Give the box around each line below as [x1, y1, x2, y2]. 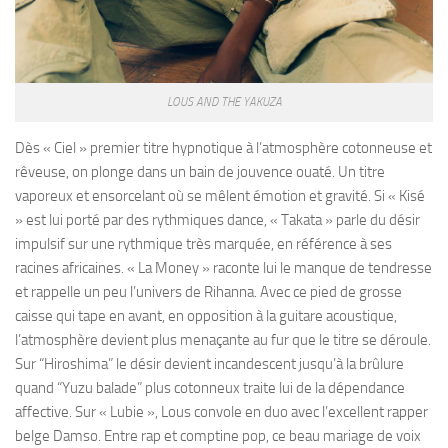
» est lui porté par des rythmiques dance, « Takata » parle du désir [15, 211, 420, 230]
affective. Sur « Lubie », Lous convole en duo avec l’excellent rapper [15, 403, 428, 422]
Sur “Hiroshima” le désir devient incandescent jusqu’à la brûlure [15, 355, 404, 374]
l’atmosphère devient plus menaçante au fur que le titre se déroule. [15, 331, 431, 350]
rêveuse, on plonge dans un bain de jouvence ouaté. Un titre [15, 163, 385, 182]
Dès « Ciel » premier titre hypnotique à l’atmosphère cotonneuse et [15, 139, 432, 158]
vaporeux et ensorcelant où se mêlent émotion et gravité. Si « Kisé [15, 187, 425, 206]
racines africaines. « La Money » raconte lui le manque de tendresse [15, 259, 432, 278]
